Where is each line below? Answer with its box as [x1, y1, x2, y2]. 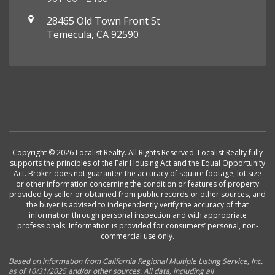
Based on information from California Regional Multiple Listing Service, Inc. [9, 256, 263, 267]
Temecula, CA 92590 [47, 28, 139, 42]
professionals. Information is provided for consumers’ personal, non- [17, 220, 258, 231]
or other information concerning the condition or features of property [16, 179, 259, 190]
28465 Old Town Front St [47, 14, 161, 28]
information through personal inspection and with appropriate [28, 210, 247, 221]
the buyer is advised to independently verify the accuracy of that [26, 199, 249, 211]
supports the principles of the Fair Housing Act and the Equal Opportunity [10, 158, 265, 169]
